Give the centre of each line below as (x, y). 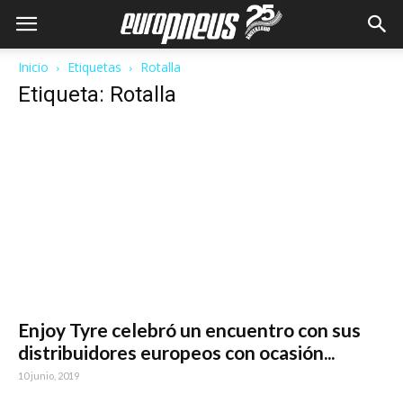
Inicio (33, 67)
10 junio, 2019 (49, 376)
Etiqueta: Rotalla (97, 94)
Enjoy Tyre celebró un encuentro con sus (189, 330)
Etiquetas (94, 67)
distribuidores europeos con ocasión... (176, 353)
